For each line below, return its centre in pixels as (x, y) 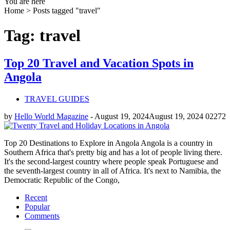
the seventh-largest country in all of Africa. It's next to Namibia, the (112, 170)
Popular (37, 206)
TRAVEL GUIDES (57, 99)
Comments (42, 216)
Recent (36, 197)
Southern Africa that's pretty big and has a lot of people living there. (113, 152)
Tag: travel (42, 36)
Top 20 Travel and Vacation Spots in (99, 63)
